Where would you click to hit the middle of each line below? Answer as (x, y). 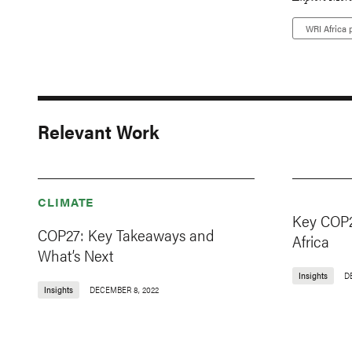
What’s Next (75, 255)
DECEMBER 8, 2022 (124, 290)
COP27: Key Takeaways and (126, 235)
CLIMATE (66, 202)
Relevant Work (98, 132)
